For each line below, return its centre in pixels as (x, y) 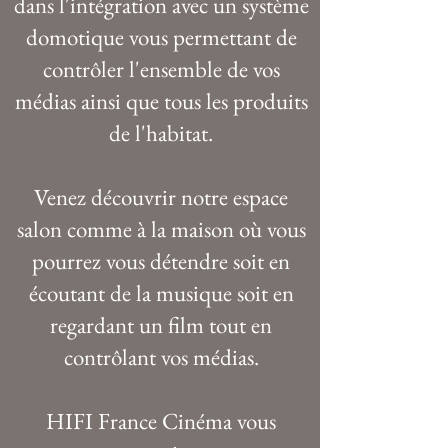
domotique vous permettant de (161, 36)
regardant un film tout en (161, 324)
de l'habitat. (161, 132)
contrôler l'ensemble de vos (161, 68)
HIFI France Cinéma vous (161, 420)
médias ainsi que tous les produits (161, 100)
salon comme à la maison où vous (161, 228)
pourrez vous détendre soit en (161, 260)
